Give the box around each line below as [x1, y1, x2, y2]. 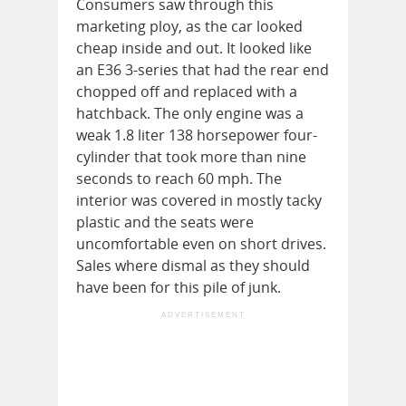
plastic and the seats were [76, 212, 254, 233]
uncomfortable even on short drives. [76, 234, 326, 255]
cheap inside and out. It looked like [76, 38, 312, 59]
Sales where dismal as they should [76, 256, 310, 276]
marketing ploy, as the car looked [76, 16, 303, 37]
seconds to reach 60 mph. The [76, 169, 282, 189]
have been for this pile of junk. [76, 277, 281, 298]
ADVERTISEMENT [160, 311, 246, 320]
